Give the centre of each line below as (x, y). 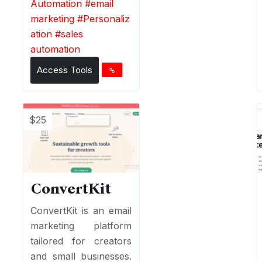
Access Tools (65, 70)
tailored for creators (81, 241)
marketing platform (81, 225)
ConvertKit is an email (81, 210)
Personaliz (107, 18)
